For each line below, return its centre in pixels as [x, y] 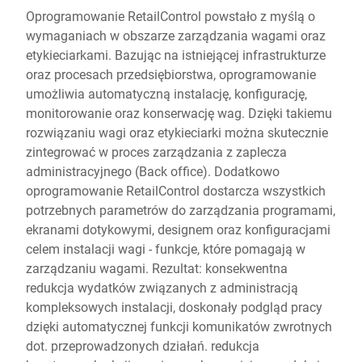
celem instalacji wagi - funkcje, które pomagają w [166, 248]
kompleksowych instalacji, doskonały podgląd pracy [174, 307]
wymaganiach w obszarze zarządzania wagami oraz [176, 35]
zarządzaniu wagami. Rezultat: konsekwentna [157, 268]
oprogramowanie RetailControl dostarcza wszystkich [176, 190]
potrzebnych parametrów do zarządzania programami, [181, 210]
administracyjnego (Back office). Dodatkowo [153, 171]
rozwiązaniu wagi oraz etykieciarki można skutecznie [177, 132]
